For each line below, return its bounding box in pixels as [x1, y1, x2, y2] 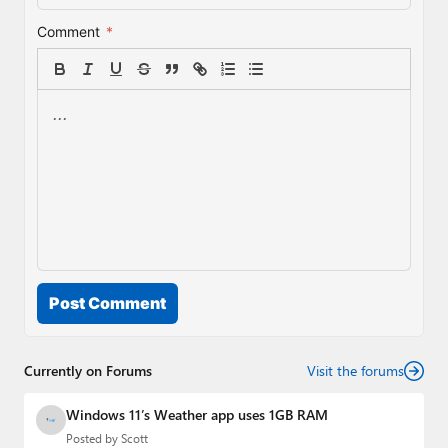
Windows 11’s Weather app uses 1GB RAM [66, 405, 328, 425]
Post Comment [49, 293, 166, 314]
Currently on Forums [24, 361, 152, 381]
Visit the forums [307, 361, 404, 381]
